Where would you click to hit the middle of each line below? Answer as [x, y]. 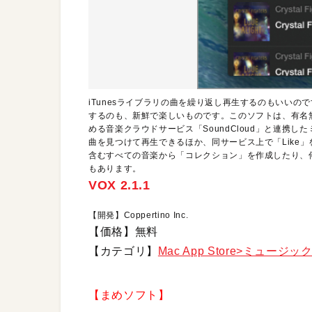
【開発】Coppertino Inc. [139, 216]
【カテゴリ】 [123, 251]
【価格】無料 [123, 232]
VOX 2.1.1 [119, 186]
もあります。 [115, 169]
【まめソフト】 [129, 295]
